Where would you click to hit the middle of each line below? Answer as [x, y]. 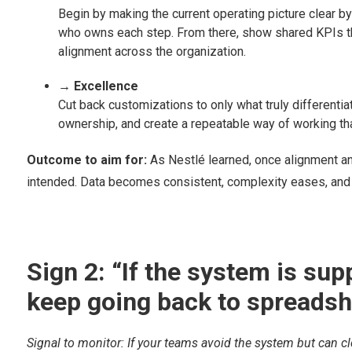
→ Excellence [98, 86]
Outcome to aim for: [88, 160]
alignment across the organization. [152, 52]
